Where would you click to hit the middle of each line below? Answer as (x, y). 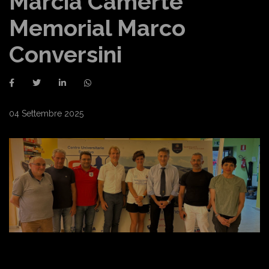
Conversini (65, 54)
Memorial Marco (97, 28)
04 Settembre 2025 (46, 113)
